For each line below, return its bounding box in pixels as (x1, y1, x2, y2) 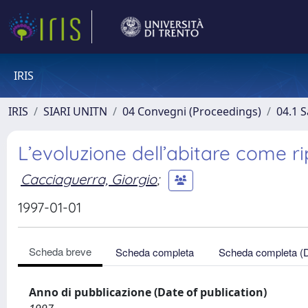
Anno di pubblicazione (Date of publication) (29, 285, 267, 300)
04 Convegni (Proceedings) (122, 104, 261, 119)
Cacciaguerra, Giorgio (21, 170, 157, 188)
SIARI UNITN (43, 104, 107, 119)
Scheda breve (29, 244, 91, 258)
